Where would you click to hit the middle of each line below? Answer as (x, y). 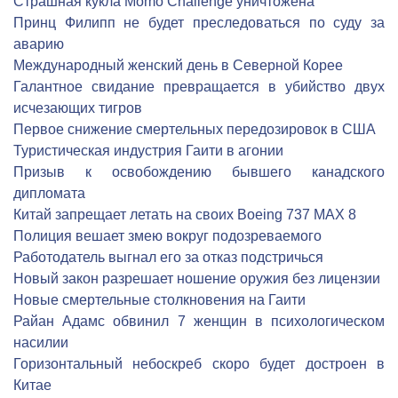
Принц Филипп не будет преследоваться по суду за (199, 23)
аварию (39, 44)
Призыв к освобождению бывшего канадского (199, 172)
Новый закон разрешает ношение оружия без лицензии (197, 279)
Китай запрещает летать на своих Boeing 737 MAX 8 (185, 215)
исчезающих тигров (78, 108)
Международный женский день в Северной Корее (178, 65)
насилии (41, 342)
